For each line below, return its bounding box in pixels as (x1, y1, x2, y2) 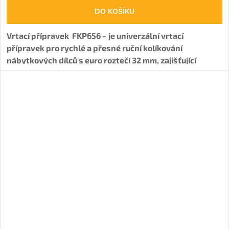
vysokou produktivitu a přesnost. (7, 67, 134, 77)
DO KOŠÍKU (95, 6, 134, 16)
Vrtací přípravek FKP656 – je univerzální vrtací (7, 30, 184, 40)
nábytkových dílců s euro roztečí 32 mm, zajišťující (7, 55, 196, 65)
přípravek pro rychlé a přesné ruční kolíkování (7, 42, 182, 53)
